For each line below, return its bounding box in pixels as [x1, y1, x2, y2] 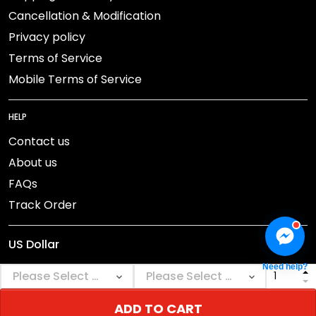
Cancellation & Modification [8, 8, 161, 25]
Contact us [8, 133, 70, 150]
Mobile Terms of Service [8, 71, 142, 88]
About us [8, 154, 57, 171]
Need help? [262, 262, 308, 272]
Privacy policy [8, 29, 85, 46]
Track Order [8, 197, 77, 214]
